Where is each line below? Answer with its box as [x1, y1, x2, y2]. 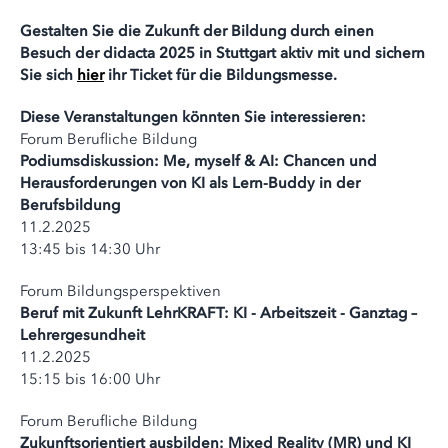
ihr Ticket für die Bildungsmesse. [104, 66, 337, 84]
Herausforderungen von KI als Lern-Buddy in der [20, 174, 360, 192]
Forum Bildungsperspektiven [20, 282, 221, 300]
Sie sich [20, 66, 77, 84]
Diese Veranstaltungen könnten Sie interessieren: [20, 108, 366, 126]
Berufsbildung [20, 196, 120, 214]
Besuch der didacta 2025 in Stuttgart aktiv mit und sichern [20, 44, 425, 62]
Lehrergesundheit [20, 326, 145, 344]
